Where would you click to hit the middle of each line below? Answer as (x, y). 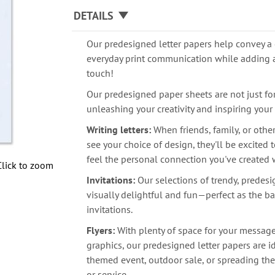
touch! (102, 73)
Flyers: (101, 230)
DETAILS (94, 16)
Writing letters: (119, 130)
